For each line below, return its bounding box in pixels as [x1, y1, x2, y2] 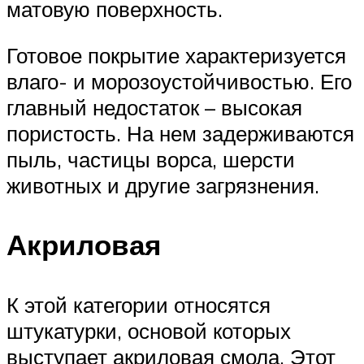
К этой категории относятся [6, 291, 271, 318]
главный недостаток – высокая [6, 94, 302, 121]
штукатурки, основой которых [6, 317, 291, 344]
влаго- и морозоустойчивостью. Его [6, 68, 352, 95]
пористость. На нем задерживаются [6, 120, 354, 147]
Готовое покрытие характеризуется [6, 42, 346, 69]
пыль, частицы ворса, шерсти [6, 146, 295, 173]
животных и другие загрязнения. [6, 172, 319, 199]
